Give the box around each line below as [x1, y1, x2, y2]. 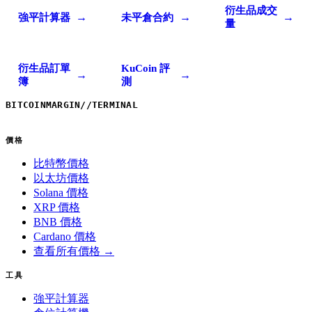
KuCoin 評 [121, 63, 171, 74]
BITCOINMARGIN [6, 100, 81, 110]
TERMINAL [91, 100, 139, 110]
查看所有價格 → [33, 245, 114, 257]
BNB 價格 [33, 216, 82, 228]
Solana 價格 [33, 187, 88, 198]
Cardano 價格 [33, 231, 96, 242]
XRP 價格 [33, 201, 80, 213]
